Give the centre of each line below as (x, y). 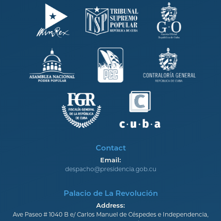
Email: (110, 160)
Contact (110, 148)
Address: (110, 205)
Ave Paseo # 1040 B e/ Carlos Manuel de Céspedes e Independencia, (110, 215)
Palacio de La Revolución (110, 193)
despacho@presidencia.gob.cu (110, 169)
